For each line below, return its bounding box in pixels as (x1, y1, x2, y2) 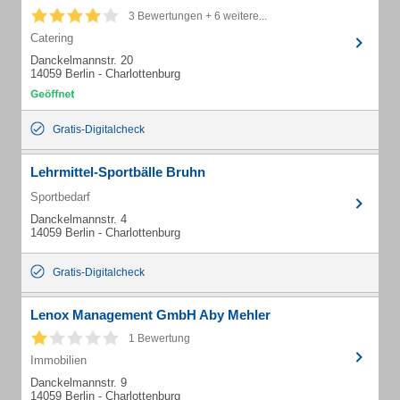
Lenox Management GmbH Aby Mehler (30, 307, 271, 322)
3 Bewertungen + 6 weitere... (129, 10, 267, 22)
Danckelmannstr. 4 (30, 212, 127, 226)
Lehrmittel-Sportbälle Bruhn (30, 164, 205, 179)
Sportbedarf (30, 190, 90, 204)
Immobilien (30, 354, 87, 367)
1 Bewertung (129, 332, 190, 345)
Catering (30, 31, 73, 45)
